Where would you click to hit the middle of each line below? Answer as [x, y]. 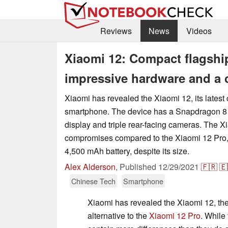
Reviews [116, 31]
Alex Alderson [90, 166]
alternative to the [118, 215]
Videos [199, 31]
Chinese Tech [93, 181]
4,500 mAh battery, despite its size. [127, 151]
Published [139, 166]
